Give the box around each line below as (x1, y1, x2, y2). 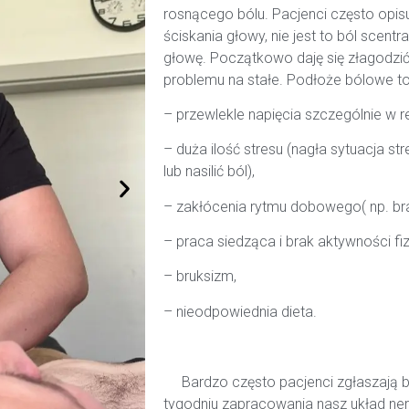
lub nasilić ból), (163, 163, 258, 181)
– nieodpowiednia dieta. (163, 302, 320, 320)
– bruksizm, (163, 267, 236, 286)
